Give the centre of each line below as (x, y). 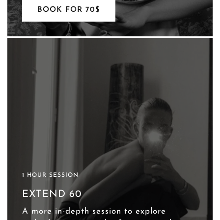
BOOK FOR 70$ (69, 10)
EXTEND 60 (52, 195)
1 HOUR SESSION (51, 176)
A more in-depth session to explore (94, 212)
